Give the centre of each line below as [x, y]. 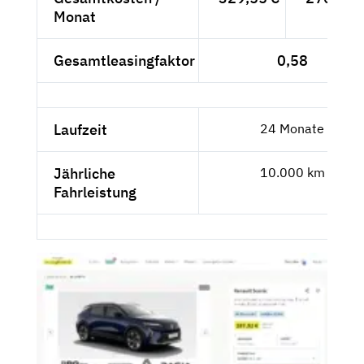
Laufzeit [80, 130]
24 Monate [292, 129]
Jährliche [84, 174]
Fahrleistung [95, 193]
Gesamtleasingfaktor [124, 61]
